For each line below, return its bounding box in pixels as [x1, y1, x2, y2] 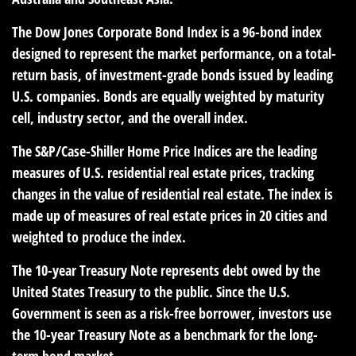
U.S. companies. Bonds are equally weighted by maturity [12, 86, 324, 106]
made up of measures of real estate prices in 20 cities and [12, 205, 327, 225]
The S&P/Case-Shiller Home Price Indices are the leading [12, 141, 317, 161]
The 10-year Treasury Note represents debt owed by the [12, 260, 320, 280]
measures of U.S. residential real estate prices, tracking [12, 162, 314, 182]
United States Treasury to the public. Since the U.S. [12, 281, 290, 301]
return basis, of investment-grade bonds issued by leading [12, 64, 333, 84]
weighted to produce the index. [12, 226, 186, 246]
